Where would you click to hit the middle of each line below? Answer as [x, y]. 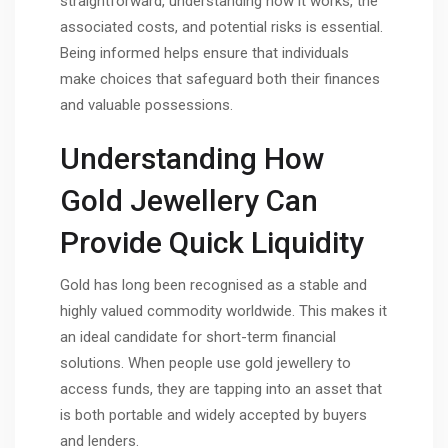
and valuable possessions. [146, 105]
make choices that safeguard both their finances [220, 79]
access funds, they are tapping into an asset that [221, 388]
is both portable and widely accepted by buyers [213, 414]
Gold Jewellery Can [189, 200]
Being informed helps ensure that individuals [204, 53]
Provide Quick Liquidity [212, 242]
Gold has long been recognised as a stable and [213, 284]
